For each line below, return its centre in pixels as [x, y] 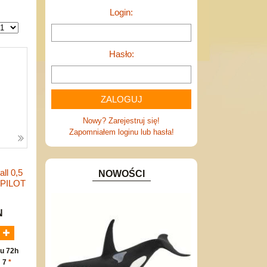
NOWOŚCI [121, 174]
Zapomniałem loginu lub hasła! [121, 132]
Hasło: [121, 54]
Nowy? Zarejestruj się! [121, 121]
